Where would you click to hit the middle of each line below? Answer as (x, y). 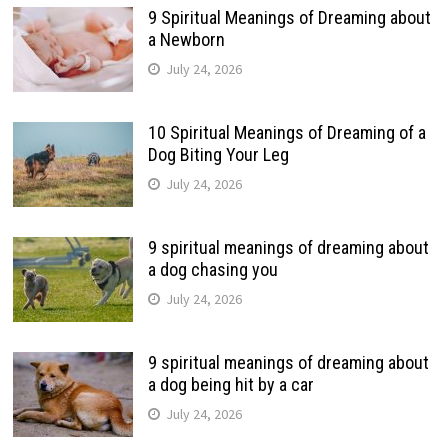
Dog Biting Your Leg (218, 154)
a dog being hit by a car (230, 384)
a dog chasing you (212, 269)
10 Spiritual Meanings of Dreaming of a (286, 132)
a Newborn (186, 39)
